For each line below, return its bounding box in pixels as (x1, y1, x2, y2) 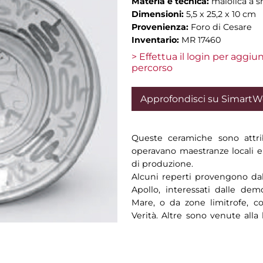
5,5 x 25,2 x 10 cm (186, 9, 256, 19)
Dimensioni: (131, 9, 186, 19)
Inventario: (131, 35, 181, 45)
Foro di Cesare (191, 22, 252, 32)
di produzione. (131, 159, 193, 169)
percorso (131, 62, 173, 73)
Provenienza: (131, 22, 191, 32)
